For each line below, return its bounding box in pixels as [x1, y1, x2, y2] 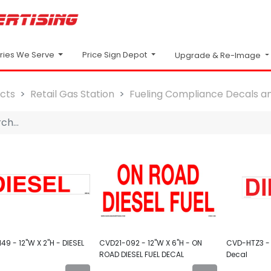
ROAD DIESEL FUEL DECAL [99, 249, 184, 260]
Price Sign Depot [82, 49, 148, 60]
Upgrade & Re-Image [175, 49, 261, 61]
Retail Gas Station [30, 87, 114, 101]
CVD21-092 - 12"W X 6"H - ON [99, 238, 202, 249]
